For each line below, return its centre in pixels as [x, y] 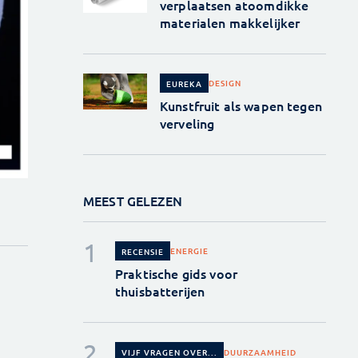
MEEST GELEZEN [132, 200]
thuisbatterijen [160, 291]
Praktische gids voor [176, 274]
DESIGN [225, 83]
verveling [187, 123]
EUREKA [184, 83]
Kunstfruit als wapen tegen [241, 105]
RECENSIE [142, 251]
